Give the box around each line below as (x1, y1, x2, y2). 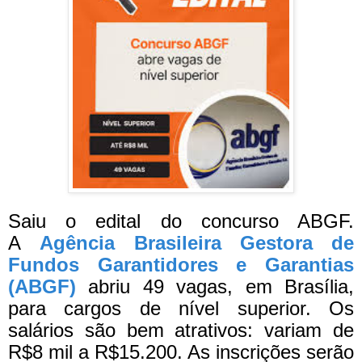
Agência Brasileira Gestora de (40, 232, 354, 255)
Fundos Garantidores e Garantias (8, 254, 354, 276)
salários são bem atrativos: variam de (8, 319, 354, 342)
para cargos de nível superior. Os (8, 297, 354, 320)
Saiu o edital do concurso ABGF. (8, 210, 354, 233)
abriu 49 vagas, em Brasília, (76, 276, 354, 298)
